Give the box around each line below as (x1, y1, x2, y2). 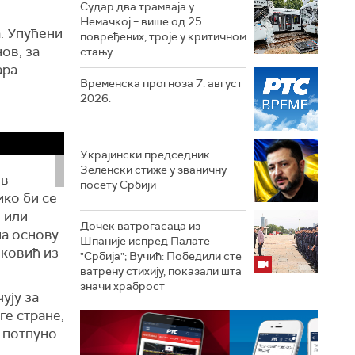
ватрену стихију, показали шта (80, 264, 242, 278)
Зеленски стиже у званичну (80, 162, 227, 177)
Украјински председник (80, 147, 210, 162)
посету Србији (80, 177, 156, 192)
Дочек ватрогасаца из (80, 219, 200, 233)
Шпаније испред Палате (80, 234, 210, 248)
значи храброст (80, 279, 165, 293)
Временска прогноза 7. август (80, 76, 242, 90)
